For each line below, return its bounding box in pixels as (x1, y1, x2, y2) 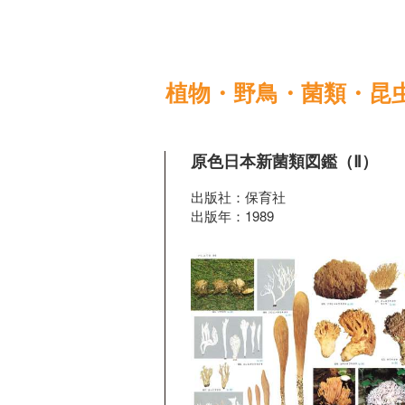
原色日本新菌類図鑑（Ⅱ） (191, 153, 378, 171)
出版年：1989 (191, 206, 274, 225)
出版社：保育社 (191, 187, 286, 206)
